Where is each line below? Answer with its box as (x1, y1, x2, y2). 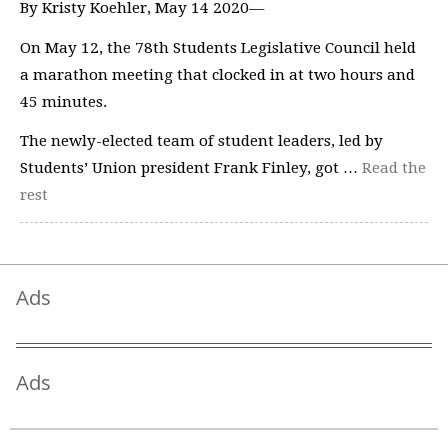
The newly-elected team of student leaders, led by (20, 132, 383, 150)
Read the (362, 159, 426, 177)
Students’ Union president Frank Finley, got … (20, 159, 362, 177)
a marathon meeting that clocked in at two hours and (20, 65, 415, 84)
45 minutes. (20, 92, 111, 111)
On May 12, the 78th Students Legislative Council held (20, 38, 416, 57)
